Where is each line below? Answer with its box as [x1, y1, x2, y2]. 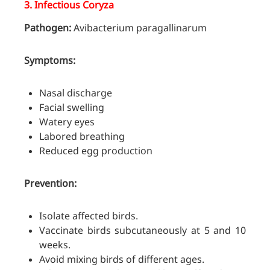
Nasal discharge [39, 86, 112, 100]
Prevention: [24, 177, 77, 190]
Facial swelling [39, 101, 104, 115]
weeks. [39, 238, 71, 252]
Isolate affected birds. [39, 209, 138, 223]
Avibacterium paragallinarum [71, 21, 207, 35]
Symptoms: [24, 54, 75, 67]
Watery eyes [39, 115, 95, 129]
